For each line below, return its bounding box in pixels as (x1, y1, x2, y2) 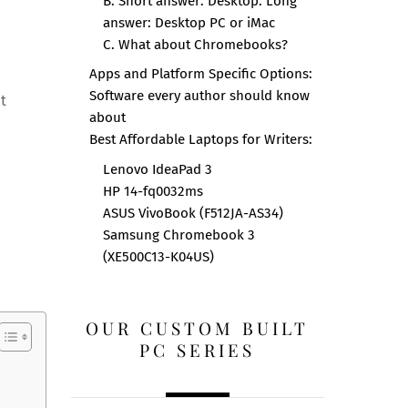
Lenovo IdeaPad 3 (102, 161, 212, 178)
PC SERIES (139, 338, 256, 362)
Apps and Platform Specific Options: (88, 66, 312, 82)
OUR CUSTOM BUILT (86, 316, 310, 341)
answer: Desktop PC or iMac (102, 15, 275, 32)
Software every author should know (88, 87, 310, 104)
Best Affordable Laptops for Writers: (88, 131, 312, 148)
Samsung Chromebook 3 (102, 227, 255, 244)
